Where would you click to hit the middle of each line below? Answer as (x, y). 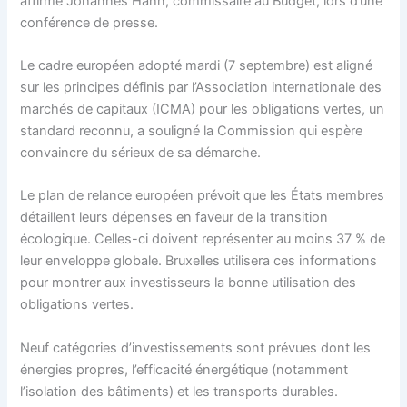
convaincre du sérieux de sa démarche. (141, 153)
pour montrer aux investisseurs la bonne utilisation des (189, 283)
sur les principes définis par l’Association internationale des (201, 87)
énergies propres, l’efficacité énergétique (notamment (184, 369)
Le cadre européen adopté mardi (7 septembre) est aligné (197, 65)
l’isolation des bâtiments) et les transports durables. (179, 391)
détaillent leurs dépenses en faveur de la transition (174, 218)
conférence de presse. (89, 22)
